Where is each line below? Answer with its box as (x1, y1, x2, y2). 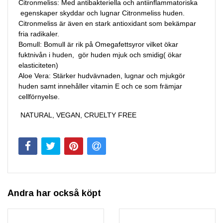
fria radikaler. (18, 30, 59, 38)
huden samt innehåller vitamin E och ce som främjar (18, 82, 182, 90)
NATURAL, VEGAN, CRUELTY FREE (20, 111, 136, 119)
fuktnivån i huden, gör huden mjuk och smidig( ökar (18, 51, 182, 59)
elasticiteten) (18, 61, 58, 69)
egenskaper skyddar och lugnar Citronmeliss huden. (18, 9, 185, 17)
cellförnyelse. (18, 93, 60, 101)
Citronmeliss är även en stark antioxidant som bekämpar (18, 19, 196, 27)
